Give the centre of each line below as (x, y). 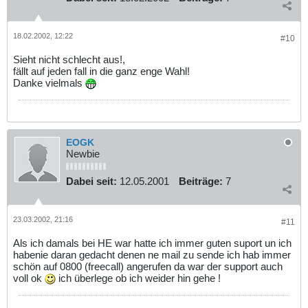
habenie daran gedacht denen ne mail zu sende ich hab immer (152, 254)
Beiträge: (201, 181)
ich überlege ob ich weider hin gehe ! (138, 278)
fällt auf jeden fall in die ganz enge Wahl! (101, 71)
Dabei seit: (91, 181)
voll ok (29, 278)
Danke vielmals (49, 82)
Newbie (83, 154)
